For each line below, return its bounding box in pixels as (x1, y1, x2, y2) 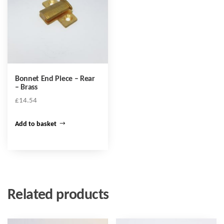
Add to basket (15, 120, 56, 128)
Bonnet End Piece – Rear (15, 75, 95, 83)
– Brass (15, 83, 37, 92)
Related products (7, 187, 109, 203)
